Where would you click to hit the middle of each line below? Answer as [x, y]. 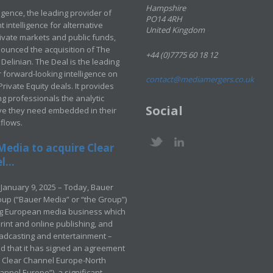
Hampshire [166, 8]
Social [164, 111]
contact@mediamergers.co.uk [200, 79]
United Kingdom [175, 30]
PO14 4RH [164, 19]
